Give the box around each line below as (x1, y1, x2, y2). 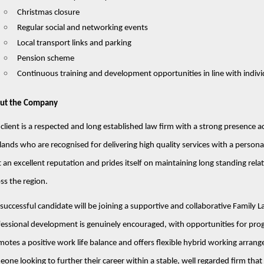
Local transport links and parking (16, 38, 131, 48)
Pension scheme (16, 54, 74, 63)
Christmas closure (16, 8, 80, 17)
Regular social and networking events (16, 23, 148, 32)
